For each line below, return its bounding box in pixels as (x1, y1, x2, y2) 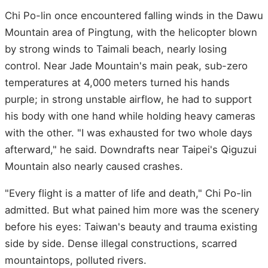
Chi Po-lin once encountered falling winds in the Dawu (5, 9, 263, 22)
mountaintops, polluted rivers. (5, 254, 147, 267)
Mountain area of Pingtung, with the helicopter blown (5, 26, 257, 38)
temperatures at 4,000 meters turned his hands (5, 76, 230, 89)
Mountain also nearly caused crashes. (5, 160, 183, 172)
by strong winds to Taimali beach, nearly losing (5, 42, 227, 55)
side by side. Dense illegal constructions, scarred (5, 237, 237, 250)
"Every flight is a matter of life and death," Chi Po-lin (5, 187, 252, 200)
